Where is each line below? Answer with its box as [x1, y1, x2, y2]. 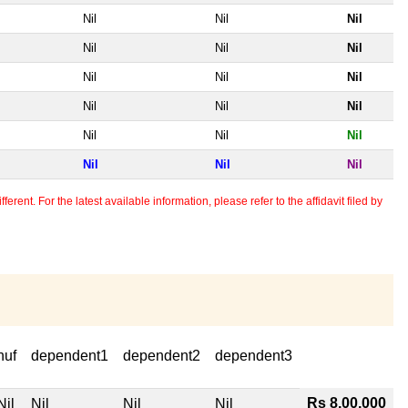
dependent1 [31, 347, 108, 363]
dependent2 [123, 347, 200, 363]
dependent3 [215, 347, 292, 363]
